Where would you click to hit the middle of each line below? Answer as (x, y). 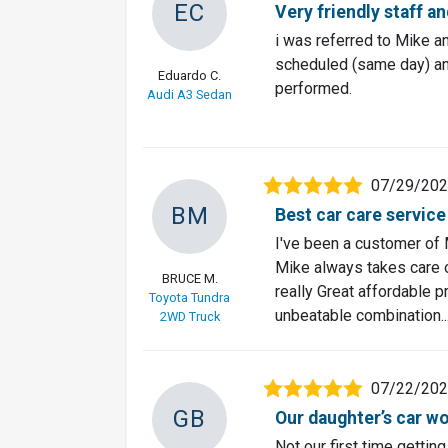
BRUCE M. (189, 278)
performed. (313, 88)
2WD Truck (189, 316)
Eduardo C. (189, 75)
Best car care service (360, 214)
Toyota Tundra (189, 297)
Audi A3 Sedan (189, 94)
